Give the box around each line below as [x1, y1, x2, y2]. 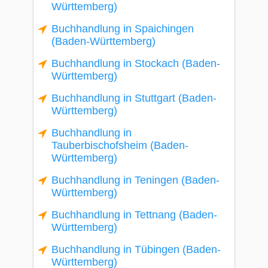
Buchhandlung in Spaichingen [51, 23, 194, 35]
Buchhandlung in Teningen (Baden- [51, 174, 220, 186]
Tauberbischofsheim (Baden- [51, 139, 188, 151]
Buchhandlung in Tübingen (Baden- [51, 243, 221, 255]
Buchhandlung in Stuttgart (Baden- [51, 92, 217, 104]
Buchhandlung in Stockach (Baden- [51, 57, 220, 69]
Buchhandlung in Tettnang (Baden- [51, 209, 217, 221]
